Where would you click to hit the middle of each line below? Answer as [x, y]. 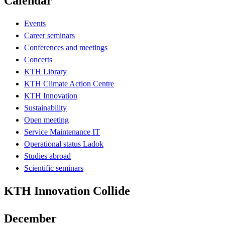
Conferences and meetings [66, 47]
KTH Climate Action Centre [69, 83]
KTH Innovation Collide [67, 191]
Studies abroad [47, 156]
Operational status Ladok [64, 144]
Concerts [38, 59]
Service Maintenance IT [62, 132]
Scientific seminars [54, 168]
